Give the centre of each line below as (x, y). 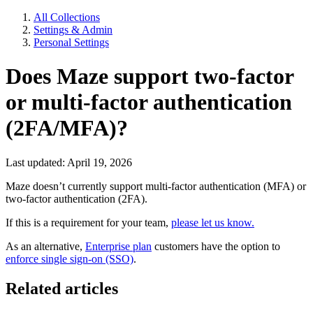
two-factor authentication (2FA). (77, 198)
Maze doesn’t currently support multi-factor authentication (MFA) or (156, 186)
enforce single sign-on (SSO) (70, 259)
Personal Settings (71, 42)
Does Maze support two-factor (150, 77)
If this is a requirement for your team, (88, 222)
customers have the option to (216, 246)
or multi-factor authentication (149, 102)
